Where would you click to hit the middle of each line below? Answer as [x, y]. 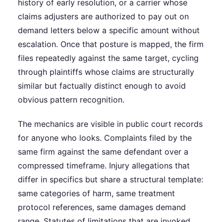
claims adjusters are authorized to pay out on [103, 16]
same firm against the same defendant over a [103, 151]
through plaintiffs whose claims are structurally [106, 72]
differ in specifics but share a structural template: [111, 179]
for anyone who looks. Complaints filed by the [105, 138]
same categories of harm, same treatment [96, 193]
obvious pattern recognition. [71, 99]
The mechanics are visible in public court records [110, 124]
